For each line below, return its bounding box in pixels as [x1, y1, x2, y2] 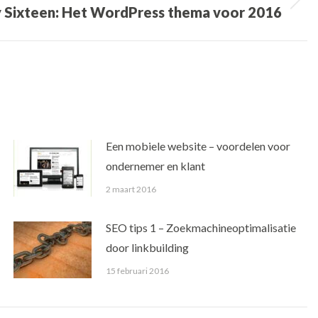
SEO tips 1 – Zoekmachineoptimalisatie [106, 220, 297, 234]
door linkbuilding [106, 240, 190, 254]
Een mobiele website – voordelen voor [106, 138, 291, 153]
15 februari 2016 [106, 265, 170, 276]
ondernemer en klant [106, 158, 206, 172]
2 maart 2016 [106, 183, 157, 194]
